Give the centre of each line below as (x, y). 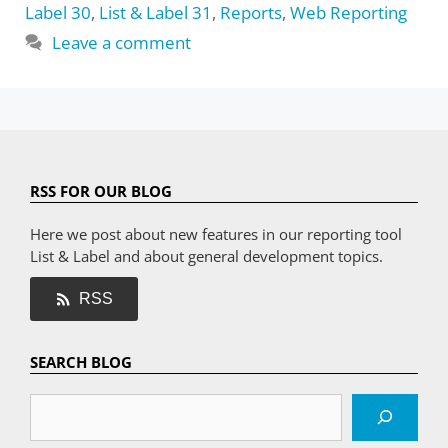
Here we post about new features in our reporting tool (216, 233)
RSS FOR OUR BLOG (101, 190)
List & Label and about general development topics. (206, 255)
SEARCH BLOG (81, 361)
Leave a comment (122, 42)
